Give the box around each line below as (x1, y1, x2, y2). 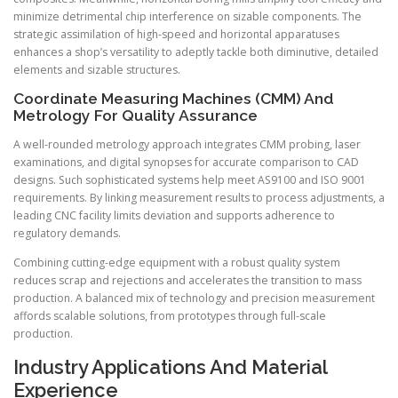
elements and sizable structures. (13, 62, 180, 78)
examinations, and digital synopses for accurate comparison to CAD (13, 155, 359, 171)
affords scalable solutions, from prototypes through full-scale (13, 308, 326, 324)
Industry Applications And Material (13, 354, 327, 378)
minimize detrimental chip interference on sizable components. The (13, 9, 362, 25)
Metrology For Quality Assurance (13, 107, 258, 125)
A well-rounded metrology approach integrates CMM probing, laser (13, 137, 361, 153)
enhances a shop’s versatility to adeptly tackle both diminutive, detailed (13, 44, 378, 60)
